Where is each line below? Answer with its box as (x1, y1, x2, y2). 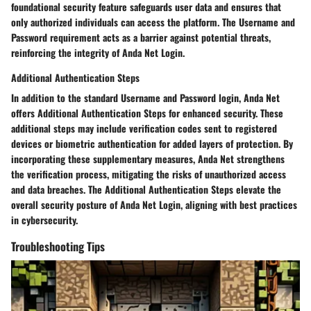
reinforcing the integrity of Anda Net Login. (11, 44, 185, 60)
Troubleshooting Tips (11, 237, 105, 255)
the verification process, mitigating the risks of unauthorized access (11, 166, 286, 181)
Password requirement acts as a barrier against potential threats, (11, 29, 271, 44)
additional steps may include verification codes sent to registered (11, 120, 277, 135)
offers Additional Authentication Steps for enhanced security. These (11, 105, 283, 120)
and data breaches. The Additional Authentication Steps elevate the (11, 181, 281, 196)
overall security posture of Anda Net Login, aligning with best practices (11, 196, 297, 212)
